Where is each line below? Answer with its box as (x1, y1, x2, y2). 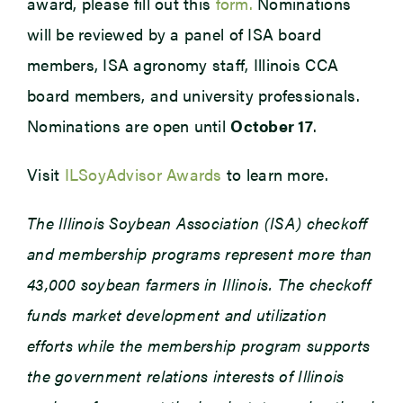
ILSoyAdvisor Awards (64, 163, 222, 186)
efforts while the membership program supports (26, 334, 371, 357)
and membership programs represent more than (26, 242, 372, 265)
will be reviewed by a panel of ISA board (26, 22, 321, 46)
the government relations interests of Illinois (26, 364, 345, 388)
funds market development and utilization (26, 303, 327, 327)
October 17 (230, 114, 313, 138)
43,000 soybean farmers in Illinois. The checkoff (26, 273, 371, 296)
